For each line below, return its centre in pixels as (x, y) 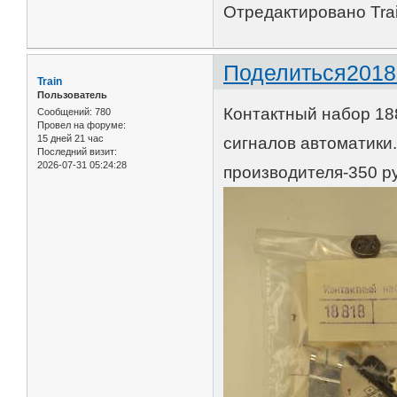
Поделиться (285, 72)
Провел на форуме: (82, 125)
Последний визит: (77, 152)
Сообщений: (65, 112)
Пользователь (72, 94)
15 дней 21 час (70, 139)
